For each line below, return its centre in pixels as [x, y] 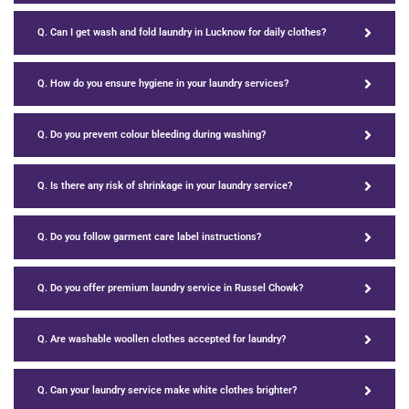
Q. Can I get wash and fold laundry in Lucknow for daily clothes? [182, 33]
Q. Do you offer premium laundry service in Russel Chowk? [170, 288]
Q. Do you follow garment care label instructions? [149, 237]
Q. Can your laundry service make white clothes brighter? [167, 391]
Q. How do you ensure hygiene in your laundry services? [163, 84]
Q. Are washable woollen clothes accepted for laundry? [162, 340]
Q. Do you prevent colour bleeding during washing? [152, 135]
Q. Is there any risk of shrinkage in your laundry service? [165, 186]
